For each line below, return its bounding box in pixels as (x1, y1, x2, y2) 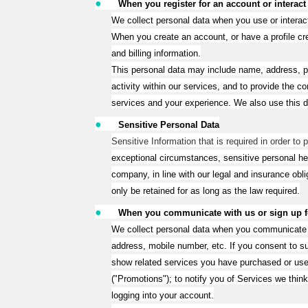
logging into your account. (111, 290, 214, 300)
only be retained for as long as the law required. (111, 186, 300, 196)
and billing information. (111, 48, 201, 58)
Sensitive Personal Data (118, 120, 219, 130)
